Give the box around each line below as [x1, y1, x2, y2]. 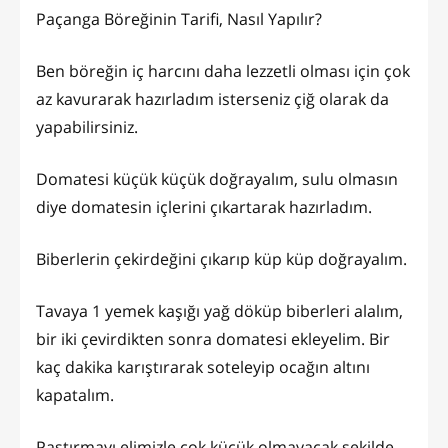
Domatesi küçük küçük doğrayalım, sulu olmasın [36, 167, 398, 190]
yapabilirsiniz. [36, 115, 138, 138]
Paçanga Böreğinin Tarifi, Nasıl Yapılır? [36, 7, 322, 30]
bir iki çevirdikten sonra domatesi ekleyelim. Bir [36, 327, 390, 350]
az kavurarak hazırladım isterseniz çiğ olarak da [36, 87, 389, 110]
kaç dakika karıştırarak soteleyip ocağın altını [36, 355, 370, 378]
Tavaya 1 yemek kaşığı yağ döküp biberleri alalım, [36, 299, 403, 322]
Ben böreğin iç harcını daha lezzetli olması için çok [36, 59, 410, 82]
